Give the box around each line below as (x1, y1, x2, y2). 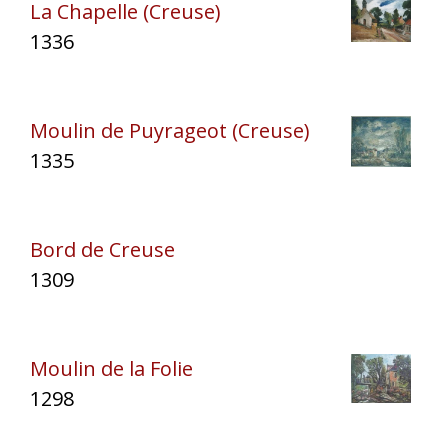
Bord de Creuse (30, 235, 175, 263)
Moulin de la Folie (30, 354, 193, 382)
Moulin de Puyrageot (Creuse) (30, 116, 310, 144)
